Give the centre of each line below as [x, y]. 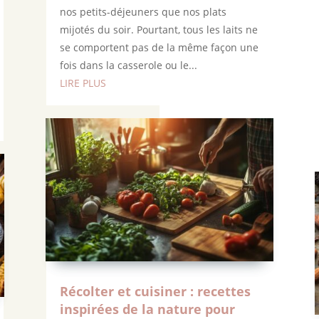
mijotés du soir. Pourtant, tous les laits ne [158, 30]
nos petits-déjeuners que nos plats [143, 12]
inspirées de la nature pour [147, 309]
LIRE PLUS [83, 83]
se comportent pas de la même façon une [159, 48]
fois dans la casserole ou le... [128, 66]
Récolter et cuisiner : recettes [155, 291]
